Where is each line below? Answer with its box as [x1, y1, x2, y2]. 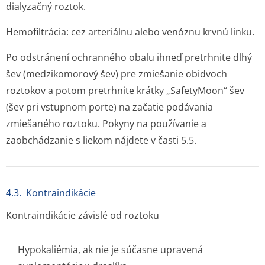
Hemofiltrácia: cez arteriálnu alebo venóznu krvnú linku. [6, 25, 254, 38]
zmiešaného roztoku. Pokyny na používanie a [6, 117, 206, 130]
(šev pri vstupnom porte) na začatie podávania [6, 101, 213, 114]
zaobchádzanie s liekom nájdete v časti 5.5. [6, 134, 196, 147]
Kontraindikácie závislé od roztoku [6, 209, 159, 222]
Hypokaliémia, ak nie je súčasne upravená [18, 243, 203, 256]
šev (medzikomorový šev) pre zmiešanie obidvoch [6, 67, 227, 80]
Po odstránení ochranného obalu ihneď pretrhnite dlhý [6, 51, 252, 64]
